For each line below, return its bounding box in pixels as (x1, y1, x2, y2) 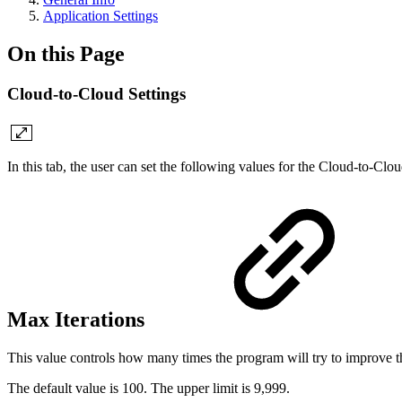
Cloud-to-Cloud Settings (7, 83, 186, 103)
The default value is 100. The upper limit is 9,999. (7, 380, 290, 397)
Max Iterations (7, 308, 150, 332)
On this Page (7, 41, 125, 66)
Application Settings (43, 8, 158, 23)
